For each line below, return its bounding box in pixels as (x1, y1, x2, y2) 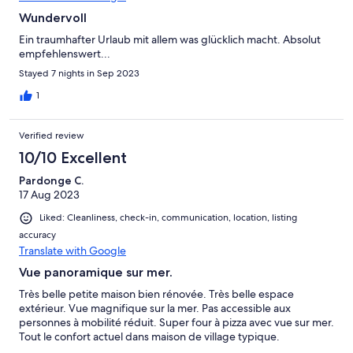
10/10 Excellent (19, 148, 127, 168)
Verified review (19, 129, 84, 143)
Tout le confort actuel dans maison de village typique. (19, 329, 280, 344)
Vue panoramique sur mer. (19, 264, 173, 280)
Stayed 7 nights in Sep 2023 (19, 67, 139, 80)
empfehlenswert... (19, 46, 110, 61)
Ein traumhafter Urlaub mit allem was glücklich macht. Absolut (19, 32, 321, 47)
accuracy (19, 228, 56, 241)
